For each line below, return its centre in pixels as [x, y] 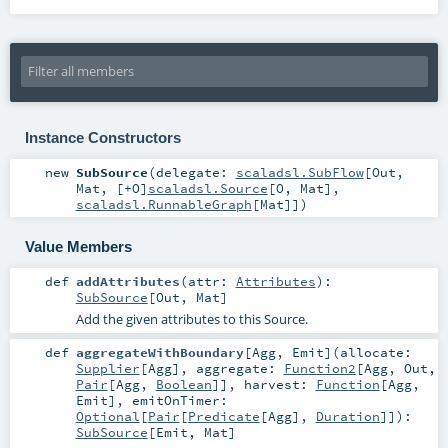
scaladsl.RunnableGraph [163, 204]
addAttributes [127, 281]
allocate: [375, 351]
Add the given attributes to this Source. [191, 319]
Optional [107, 415]
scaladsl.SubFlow [299, 172]
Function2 [319, 367]
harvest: [279, 383]
